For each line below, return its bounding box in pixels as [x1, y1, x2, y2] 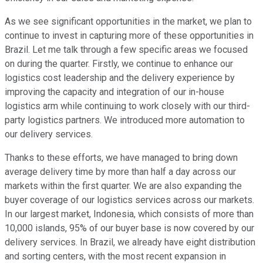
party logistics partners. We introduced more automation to [5, 114, 245, 126]
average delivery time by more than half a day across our [5, 166, 236, 178]
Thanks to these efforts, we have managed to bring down [5, 152, 238, 164]
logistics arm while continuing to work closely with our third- [5, 100, 250, 112]
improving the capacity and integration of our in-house [5, 86, 224, 98]
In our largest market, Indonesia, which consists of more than [5, 208, 254, 220]
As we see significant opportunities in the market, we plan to [5, 16, 252, 28]
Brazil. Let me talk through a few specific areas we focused [5, 44, 248, 56]
